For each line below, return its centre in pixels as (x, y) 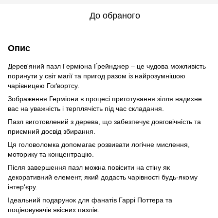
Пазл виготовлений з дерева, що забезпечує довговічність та (104, 121)
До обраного (115, 15)
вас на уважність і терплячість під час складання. (87, 108)
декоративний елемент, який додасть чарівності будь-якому (103, 177)
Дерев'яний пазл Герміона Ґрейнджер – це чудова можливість (107, 66)
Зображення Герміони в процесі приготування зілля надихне (105, 99)
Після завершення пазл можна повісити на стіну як (89, 167)
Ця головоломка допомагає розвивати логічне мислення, (99, 144)
